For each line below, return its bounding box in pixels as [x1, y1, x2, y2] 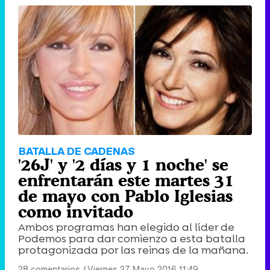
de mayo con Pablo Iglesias [18, 186, 233, 206]
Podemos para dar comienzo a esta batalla [18, 231, 245, 246]
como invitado [18, 202, 133, 222]
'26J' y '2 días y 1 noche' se [18, 155, 228, 175]
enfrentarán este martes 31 [18, 171, 234, 190]
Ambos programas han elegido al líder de [18, 220, 234, 235]
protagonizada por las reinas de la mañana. [18, 243, 248, 258]
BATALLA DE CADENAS [19, 143, 135, 159]
